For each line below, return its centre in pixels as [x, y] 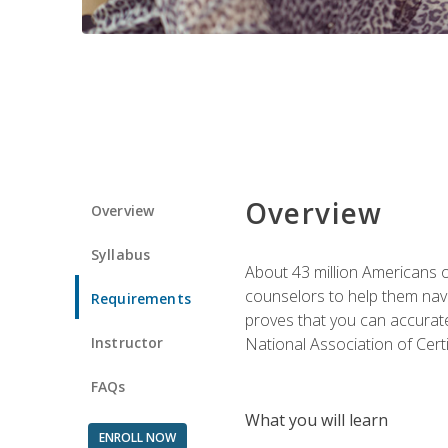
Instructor [127, 342]
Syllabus [121, 254]
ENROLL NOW [137, 437]
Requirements [141, 298]
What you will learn [316, 419]
